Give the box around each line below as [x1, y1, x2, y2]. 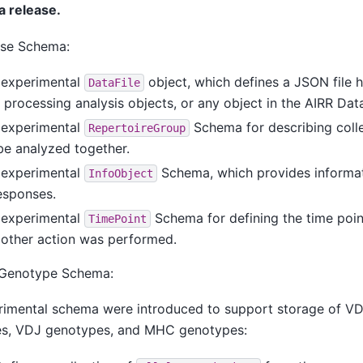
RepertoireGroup [88, 121, 186, 135]
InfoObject [88, 166, 153, 180]
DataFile [88, 75, 140, 89]
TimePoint [88, 211, 147, 225]
